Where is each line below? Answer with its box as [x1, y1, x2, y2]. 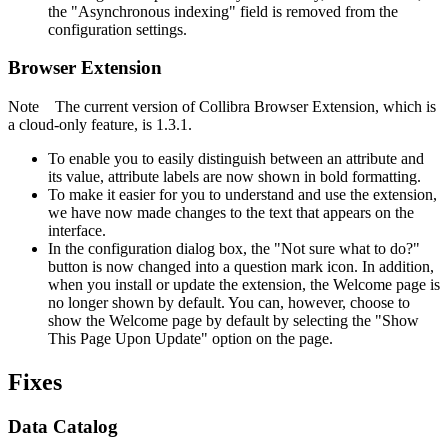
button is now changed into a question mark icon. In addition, [48, 258, 434, 275]
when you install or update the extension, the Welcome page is [48, 276, 440, 293]
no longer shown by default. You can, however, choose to [48, 294, 410, 311]
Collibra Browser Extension [199, 98, 375, 115]
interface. [48, 222, 106, 239]
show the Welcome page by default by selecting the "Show [48, 312, 419, 329]
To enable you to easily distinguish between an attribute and [48, 150, 424, 167]
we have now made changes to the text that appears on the [48, 204, 414, 221]
